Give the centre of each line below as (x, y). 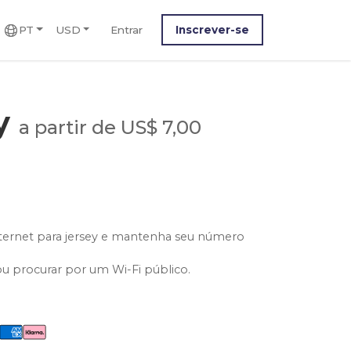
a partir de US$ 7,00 (110, 127)
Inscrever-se (212, 29)
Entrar (126, 29)
